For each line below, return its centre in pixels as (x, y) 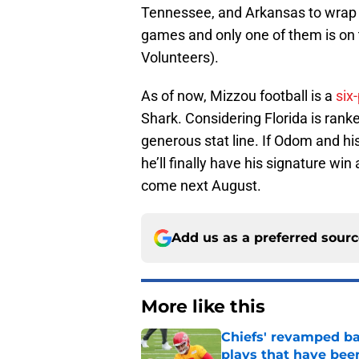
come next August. (201, 186)
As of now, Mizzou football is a (238, 96)
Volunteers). (180, 58)
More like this (203, 307)
